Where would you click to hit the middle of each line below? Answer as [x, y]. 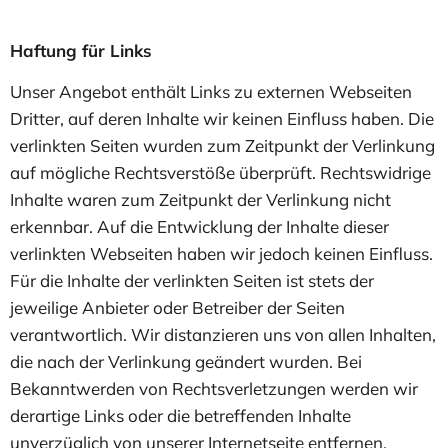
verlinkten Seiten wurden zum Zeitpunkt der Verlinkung [222, 145]
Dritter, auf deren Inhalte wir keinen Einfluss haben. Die [222, 118]
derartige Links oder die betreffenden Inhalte [180, 415]
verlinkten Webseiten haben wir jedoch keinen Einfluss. [221, 253]
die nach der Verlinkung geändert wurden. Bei [186, 361]
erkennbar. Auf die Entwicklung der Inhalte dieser [199, 226]
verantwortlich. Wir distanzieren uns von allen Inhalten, [223, 334]
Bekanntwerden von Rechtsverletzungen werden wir [214, 388]
